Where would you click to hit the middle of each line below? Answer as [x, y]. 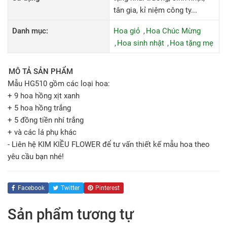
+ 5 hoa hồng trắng [39, 108]
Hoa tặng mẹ [192, 43]
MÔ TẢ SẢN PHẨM [41, 71]
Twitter [70, 188]
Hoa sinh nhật [141, 43]
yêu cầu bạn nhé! [36, 157]
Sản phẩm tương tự [71, 214]
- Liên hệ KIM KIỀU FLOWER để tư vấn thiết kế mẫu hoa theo [109, 144]
